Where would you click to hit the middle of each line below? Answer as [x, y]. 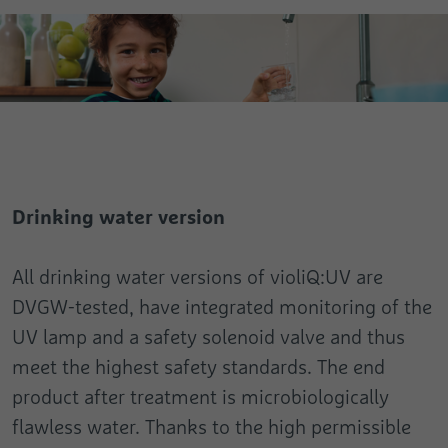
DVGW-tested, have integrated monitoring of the [222, 307]
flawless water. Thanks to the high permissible [211, 427]
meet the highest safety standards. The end [198, 367]
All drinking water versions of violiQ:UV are [197, 277]
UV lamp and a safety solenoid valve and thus [208, 337]
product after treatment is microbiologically [200, 397]
